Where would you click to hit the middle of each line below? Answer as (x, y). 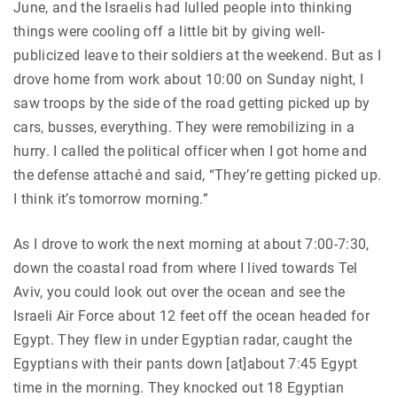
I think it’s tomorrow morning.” (111, 198)
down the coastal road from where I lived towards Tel (186, 268)
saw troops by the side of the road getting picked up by (192, 103)
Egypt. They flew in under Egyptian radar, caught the (183, 339)
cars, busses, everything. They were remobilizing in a (184, 127)
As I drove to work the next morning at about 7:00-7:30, (191, 244)
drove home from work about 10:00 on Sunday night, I (189, 79)
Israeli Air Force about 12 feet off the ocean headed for (191, 315)
